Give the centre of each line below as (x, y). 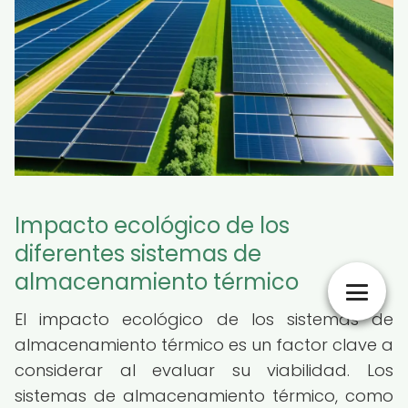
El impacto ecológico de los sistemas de (204, 319)
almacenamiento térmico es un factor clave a (204, 345)
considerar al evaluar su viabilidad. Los (204, 370)
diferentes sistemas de (138, 254)
